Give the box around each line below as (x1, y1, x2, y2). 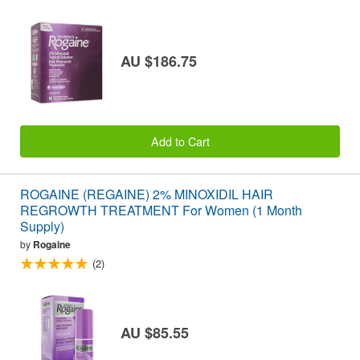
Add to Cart (150, 132, 210, 149)
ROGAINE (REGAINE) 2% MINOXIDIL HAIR (20, 185, 273, 204)
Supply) (20, 217, 64, 236)
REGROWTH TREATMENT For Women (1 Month (20, 201, 302, 220)
